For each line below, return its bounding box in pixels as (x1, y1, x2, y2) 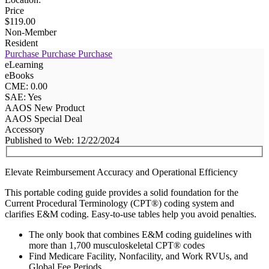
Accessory (5, 124, 44, 134)
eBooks (5, 70, 34, 80)
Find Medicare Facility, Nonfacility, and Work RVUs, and (29, 251, 248, 262)
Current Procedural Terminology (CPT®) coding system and (5, 198, 234, 209)
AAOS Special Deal (5, 113, 82, 124)
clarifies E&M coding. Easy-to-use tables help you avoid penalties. (5, 209, 256, 220)
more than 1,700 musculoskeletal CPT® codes (29, 240, 205, 251)
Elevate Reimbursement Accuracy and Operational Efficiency (5, 167, 238, 178)
